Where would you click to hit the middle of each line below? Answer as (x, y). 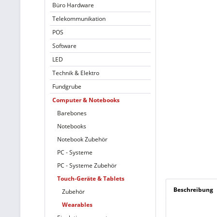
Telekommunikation (79, 19)
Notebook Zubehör (82, 139)
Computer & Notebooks (86, 100)
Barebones (72, 113)
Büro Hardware (73, 5)
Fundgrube (67, 86)
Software (64, 46)
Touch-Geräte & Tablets (91, 178)
